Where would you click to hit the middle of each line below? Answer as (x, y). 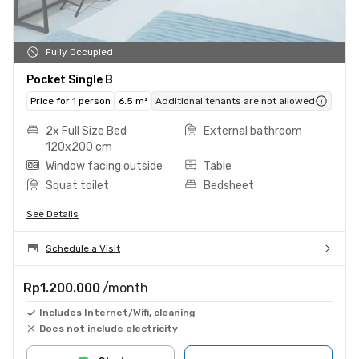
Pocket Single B (70, 79)
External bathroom (253, 131)
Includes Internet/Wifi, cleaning (117, 312)
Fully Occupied (79, 52)
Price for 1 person (71, 101)
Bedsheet (229, 185)
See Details (52, 214)
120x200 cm (79, 147)
